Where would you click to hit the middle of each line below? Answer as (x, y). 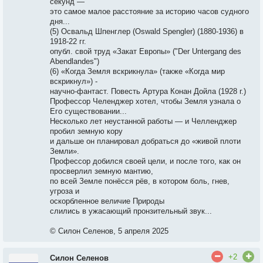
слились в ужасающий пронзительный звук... (131, 211)
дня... (60, 21)
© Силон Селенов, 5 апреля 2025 (109, 231)
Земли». (65, 151)
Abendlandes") (75, 61)
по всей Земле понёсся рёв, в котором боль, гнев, (140, 181)
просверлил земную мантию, (102, 171)
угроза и (65, 191)
